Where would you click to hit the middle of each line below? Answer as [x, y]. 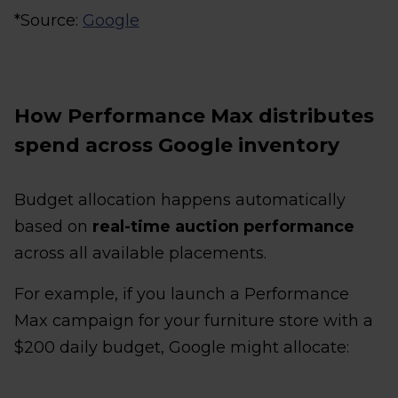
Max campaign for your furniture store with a [194, 321]
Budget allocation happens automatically [180, 200]
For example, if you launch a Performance [182, 295]
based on [53, 227]
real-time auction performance [223, 227]
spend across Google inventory [177, 146]
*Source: [48, 21]
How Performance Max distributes [194, 116]
